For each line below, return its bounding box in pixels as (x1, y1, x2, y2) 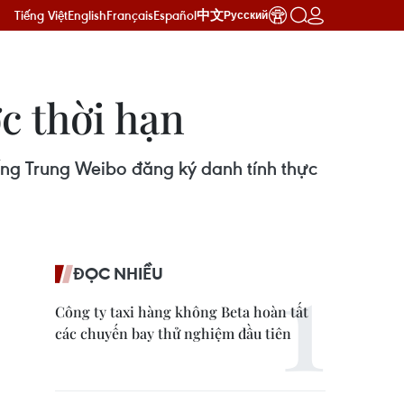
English (68, 6, 106, 23)
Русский (224, 9, 268, 22)
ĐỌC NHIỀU (73, 262, 163, 284)
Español (153, 6, 197, 23)
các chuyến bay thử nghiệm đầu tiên (55, 324, 291, 343)
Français (106, 6, 153, 23)
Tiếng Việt (14, 6, 68, 23)
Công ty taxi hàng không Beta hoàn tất (55, 302, 308, 321)
